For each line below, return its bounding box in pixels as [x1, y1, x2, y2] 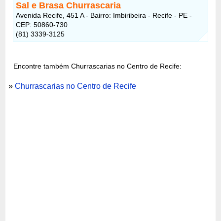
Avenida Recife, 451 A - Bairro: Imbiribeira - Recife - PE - [16, 11, 192, 19]
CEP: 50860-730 [16, 20, 68, 29]
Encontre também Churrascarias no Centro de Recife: [13, 62, 182, 70]
